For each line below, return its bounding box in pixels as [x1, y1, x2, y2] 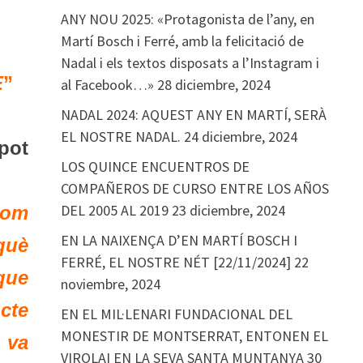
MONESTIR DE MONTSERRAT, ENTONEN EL [60, 327, 328, 345]
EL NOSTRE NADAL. [60, 127, 181, 146]
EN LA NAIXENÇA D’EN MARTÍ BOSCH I [60, 231, 297, 250]
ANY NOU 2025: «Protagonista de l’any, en [60, 10, 314, 28]
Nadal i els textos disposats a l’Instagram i [60, 53, 319, 72]
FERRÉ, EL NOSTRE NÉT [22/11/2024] [60, 253, 291, 271]
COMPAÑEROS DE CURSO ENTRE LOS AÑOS [60, 179, 329, 198]
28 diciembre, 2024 [156, 75, 271, 94]
